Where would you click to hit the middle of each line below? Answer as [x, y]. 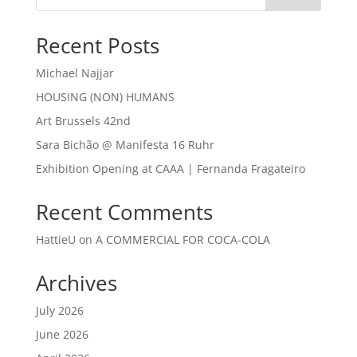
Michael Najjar [75, 73]
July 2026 [59, 310]
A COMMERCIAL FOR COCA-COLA [182, 239]
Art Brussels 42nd [83, 121]
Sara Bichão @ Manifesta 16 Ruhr [125, 145]
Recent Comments [124, 212]
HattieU [55, 239]
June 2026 [62, 334]
